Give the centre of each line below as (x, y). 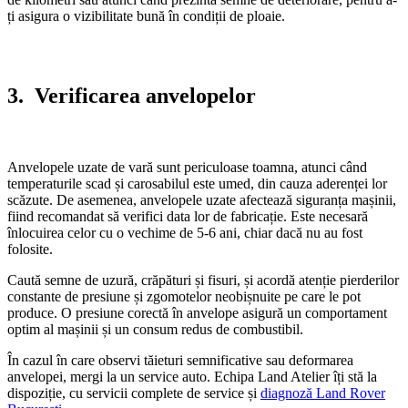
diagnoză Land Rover (323, 393)
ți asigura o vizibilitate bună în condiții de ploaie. (146, 15)
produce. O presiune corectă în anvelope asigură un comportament (197, 313)
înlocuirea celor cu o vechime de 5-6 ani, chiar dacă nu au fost (185, 233)
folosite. (30, 250)
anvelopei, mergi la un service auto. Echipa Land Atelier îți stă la (192, 377)
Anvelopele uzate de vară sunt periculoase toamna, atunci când (187, 168)
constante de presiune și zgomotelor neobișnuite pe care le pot (184, 297)
